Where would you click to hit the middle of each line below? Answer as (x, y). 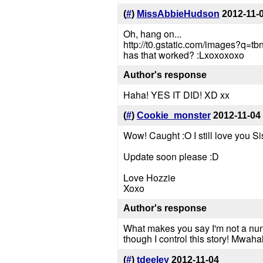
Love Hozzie (149, 178)
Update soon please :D (171, 157)
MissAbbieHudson (178, 14)
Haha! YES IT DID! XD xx (176, 95)
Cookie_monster (173, 116)
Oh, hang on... (152, 34)
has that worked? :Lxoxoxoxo (183, 55)
